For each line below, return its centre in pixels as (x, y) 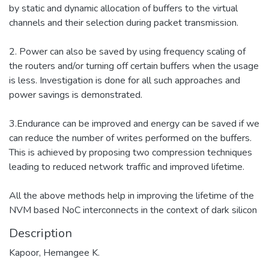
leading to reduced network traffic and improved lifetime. (127, 167)
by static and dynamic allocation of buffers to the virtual (123, 8)
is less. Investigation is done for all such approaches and (125, 80)
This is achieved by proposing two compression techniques (131, 152)
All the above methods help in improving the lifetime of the (131, 195)
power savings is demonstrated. (76, 95)
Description (41, 233)
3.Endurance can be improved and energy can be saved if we (134, 123)
